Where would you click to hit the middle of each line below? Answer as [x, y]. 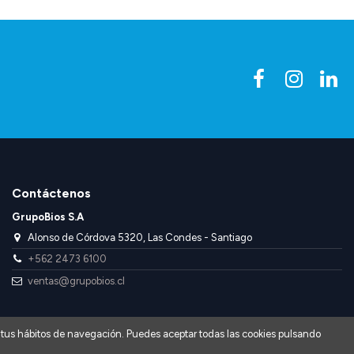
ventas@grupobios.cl [76, 281]
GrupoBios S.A [48, 217]
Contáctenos [51, 193]
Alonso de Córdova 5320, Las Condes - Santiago [139, 237]
